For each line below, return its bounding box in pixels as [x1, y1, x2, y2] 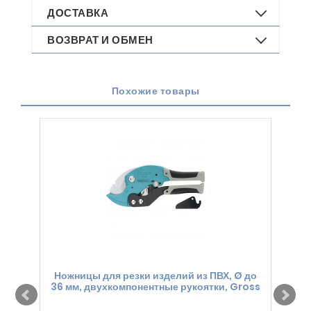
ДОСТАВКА [47, 5, 108, 20]
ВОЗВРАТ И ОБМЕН [47, 32, 153, 47]
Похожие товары [111, 83, 200, 98]
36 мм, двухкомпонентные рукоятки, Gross [50, 279, 260, 294]
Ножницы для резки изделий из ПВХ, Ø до [53, 268, 257, 283]
